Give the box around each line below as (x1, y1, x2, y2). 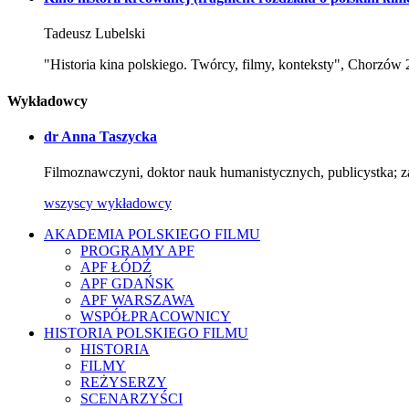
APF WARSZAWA (80, 292, 194, 309)
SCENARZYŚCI (80, 391, 183, 407)
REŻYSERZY (80, 374, 167, 391)
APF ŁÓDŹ (80, 259, 152, 276)
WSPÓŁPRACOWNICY (80, 309, 231, 325)
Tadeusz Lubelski (44, 26, 145, 42)
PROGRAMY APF (80, 243, 194, 259)
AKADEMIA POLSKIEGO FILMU (44, 226, 260, 243)
